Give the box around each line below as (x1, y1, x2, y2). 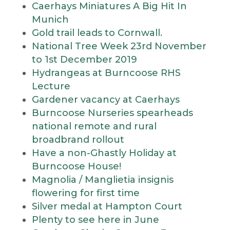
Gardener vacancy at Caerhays (31, 94, 180, 105)
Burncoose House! (31, 161, 121, 172)
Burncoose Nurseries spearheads (31, 107, 193, 119)
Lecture (31, 81, 70, 92)
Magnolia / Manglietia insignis (31, 174, 174, 185)
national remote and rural (31, 121, 157, 132)
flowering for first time (31, 187, 140, 199)
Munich (31, 14, 69, 25)
